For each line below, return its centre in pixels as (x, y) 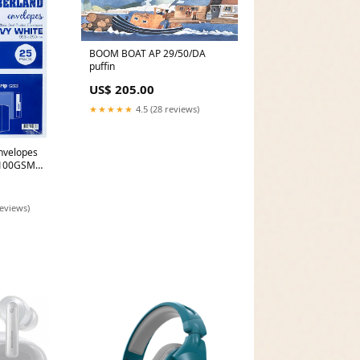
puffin (102, 67)
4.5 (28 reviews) (166, 109)
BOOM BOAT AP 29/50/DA (126, 54)
